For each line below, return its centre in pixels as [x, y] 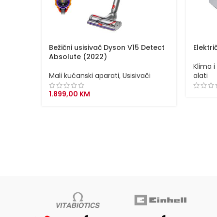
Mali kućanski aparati [84, 75]
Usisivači [137, 75]
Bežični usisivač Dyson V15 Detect [107, 47]
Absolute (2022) [78, 56]
